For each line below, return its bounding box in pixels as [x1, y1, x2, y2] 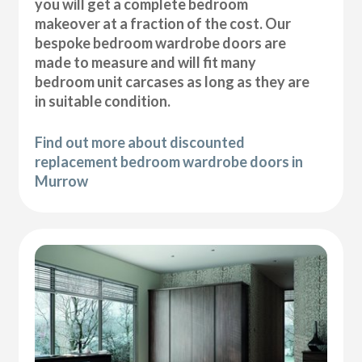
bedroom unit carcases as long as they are [35, 72, 310, 90]
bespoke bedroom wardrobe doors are [35, 33, 287, 52]
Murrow [35, 171, 89, 190]
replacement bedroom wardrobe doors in [35, 152, 304, 170]
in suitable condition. [35, 91, 171, 110]
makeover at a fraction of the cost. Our [35, 14, 292, 32]
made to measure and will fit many [35, 53, 257, 71]
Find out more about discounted [35, 133, 246, 151]
